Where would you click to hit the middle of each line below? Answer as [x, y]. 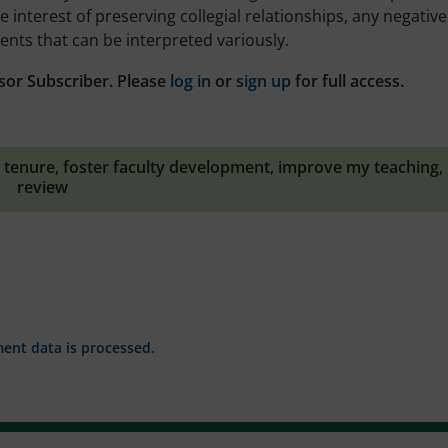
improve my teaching [358, 166]
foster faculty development [166, 166]
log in [190, 80]
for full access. [347, 80]
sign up [263, 80]
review [42, 186]
